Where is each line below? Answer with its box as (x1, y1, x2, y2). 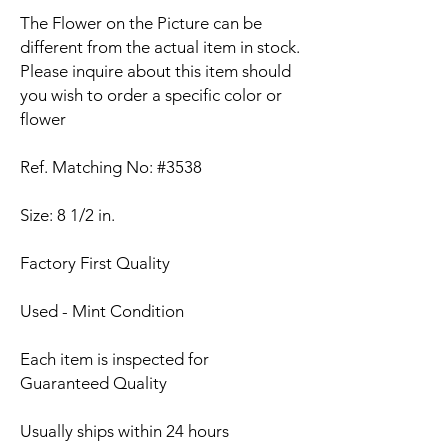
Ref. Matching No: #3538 (20, 157, 202, 177)
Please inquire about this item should (20, 61, 291, 81)
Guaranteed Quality (20, 373, 167, 393)
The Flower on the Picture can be (20, 13, 262, 33)
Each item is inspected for (20, 349, 209, 369)
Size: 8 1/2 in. (20, 205, 115, 225)
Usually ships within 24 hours (20, 421, 229, 441)
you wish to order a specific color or (20, 85, 282, 105)
